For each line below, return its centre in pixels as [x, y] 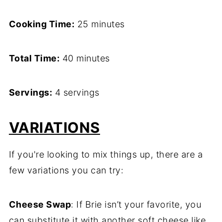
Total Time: [34, 58]
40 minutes [85, 58]
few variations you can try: [66, 170]
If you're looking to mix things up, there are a [106, 155]
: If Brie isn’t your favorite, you [136, 205]
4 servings [76, 93]
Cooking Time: [42, 24]
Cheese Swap [40, 205]
